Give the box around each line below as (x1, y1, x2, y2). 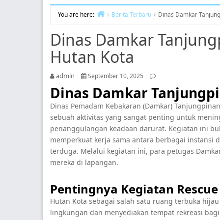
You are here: (58, 10, 94, 19)
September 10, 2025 (88, 72, 143, 80)
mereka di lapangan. (50, 158, 118, 167)
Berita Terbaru (111, 10, 151, 19)
